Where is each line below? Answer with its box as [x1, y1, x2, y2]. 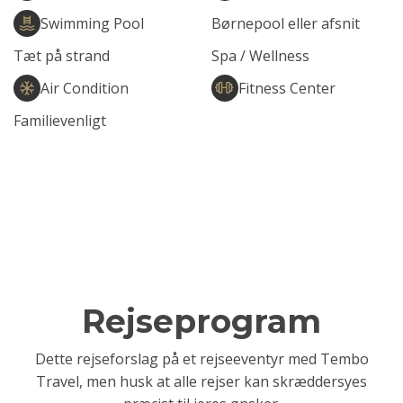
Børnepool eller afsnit [210, 13, 360, 33]
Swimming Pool [40, 13, 144, 33]
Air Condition [40, 77, 129, 98]
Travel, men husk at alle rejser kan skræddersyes [36, 372, 367, 392]
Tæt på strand [13, 45, 110, 66]
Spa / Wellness [210, 45, 309, 66]
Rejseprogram [82, 301, 321, 342]
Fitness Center [237, 77, 336, 98]
